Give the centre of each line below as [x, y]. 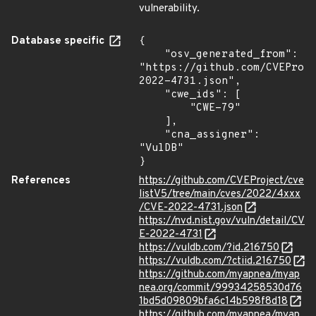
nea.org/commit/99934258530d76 [220, 288]
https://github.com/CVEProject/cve [221, 181]
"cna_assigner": [152, 135]
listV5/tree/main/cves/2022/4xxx [220, 194]
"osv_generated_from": [152, 55]
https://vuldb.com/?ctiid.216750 [215, 261]
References [41, 181]
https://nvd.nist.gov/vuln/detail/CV [222, 221]
